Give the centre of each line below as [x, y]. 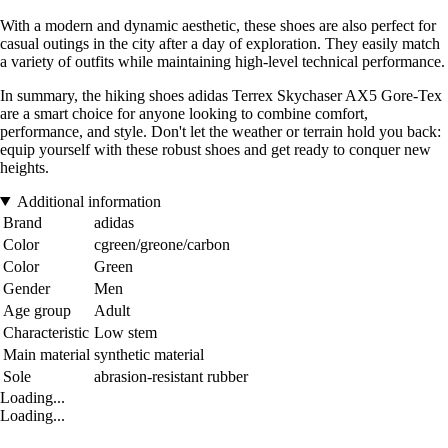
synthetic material [149, 354]
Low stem [125, 332]
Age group [37, 310]
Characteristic [46, 332]
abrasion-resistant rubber [171, 376]
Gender [26, 288]
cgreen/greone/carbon [162, 244]
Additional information [88, 201]
